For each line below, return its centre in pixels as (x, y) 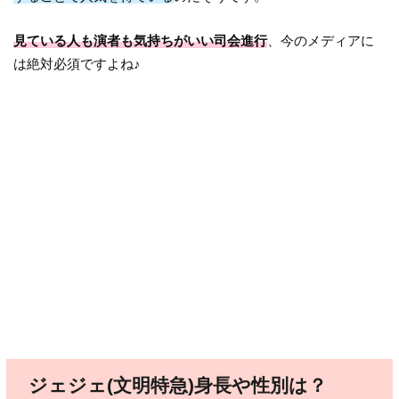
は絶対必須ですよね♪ (77, 64)
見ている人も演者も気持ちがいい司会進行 (141, 41)
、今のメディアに (321, 41)
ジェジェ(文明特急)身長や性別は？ (177, 386)
